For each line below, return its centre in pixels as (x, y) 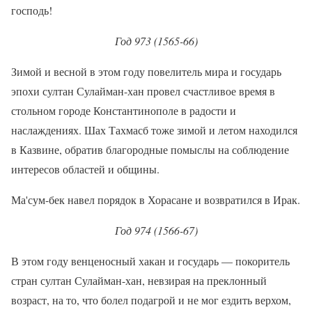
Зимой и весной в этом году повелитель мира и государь (146, 71)
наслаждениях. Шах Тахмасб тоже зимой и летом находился (154, 130)
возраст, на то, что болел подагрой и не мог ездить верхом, (151, 299)
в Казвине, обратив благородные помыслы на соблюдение (150, 149)
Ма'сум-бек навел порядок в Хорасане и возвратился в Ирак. (156, 199)
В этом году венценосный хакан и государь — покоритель (150, 260)
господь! (32, 10)
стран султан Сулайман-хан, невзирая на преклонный (139, 280)
